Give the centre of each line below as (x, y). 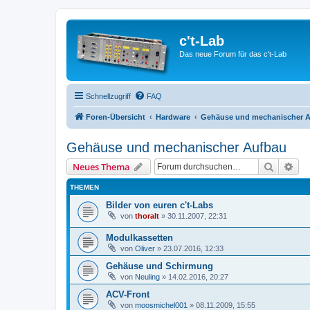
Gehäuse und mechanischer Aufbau (176, 147)
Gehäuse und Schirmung (159, 266)
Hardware (173, 117)
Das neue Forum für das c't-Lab (233, 54)
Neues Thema (101, 167)
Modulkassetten (139, 237)
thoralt (147, 216)
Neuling (147, 276)
